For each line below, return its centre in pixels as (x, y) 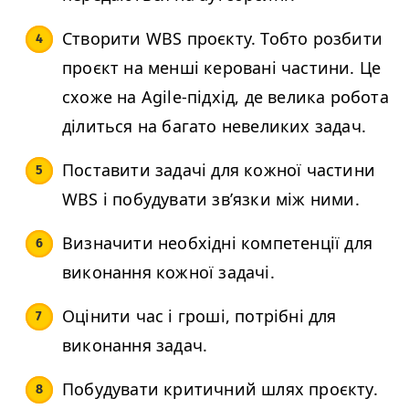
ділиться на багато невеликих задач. (215, 126)
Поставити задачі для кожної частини (219, 170)
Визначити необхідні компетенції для (218, 243)
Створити (104, 39)
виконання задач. (135, 346)
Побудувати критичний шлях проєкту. (220, 389)
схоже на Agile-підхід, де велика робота (225, 97)
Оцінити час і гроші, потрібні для (199, 316)
